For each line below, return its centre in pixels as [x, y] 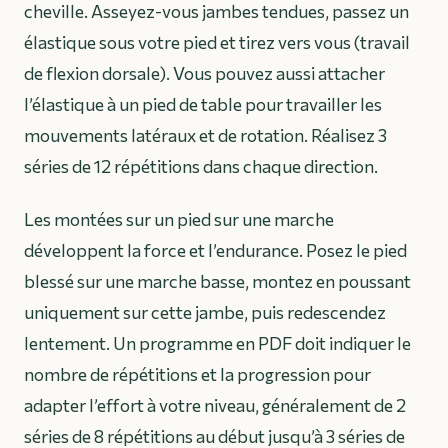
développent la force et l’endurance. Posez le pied [215, 250]
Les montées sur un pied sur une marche [179, 219]
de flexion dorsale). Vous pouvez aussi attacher [204, 73]
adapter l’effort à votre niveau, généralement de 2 [215, 405]
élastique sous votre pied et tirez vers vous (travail [217, 42]
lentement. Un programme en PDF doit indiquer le [217, 343]
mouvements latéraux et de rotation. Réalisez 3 [205, 135]
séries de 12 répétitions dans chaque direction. [201, 166]
